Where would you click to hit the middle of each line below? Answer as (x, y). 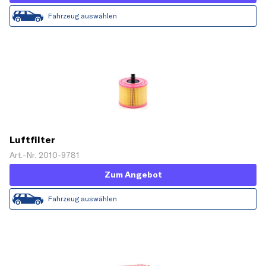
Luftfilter (32, 139)
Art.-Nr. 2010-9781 (45, 155)
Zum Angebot (133, 174)
